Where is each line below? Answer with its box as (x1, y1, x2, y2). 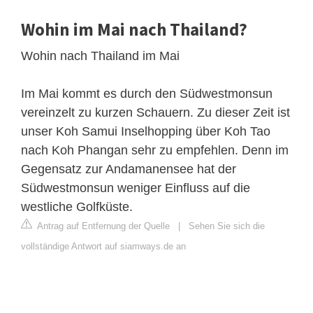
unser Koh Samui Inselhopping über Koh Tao (21, 124, 270, 139)
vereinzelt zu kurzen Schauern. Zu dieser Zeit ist (21, 105, 290, 120)
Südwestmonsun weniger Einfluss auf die (21, 181, 250, 196)
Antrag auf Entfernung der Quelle (35, 221, 170, 232)
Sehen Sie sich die (189, 221, 265, 232)
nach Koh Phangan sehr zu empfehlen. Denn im (21, 143, 289, 158)
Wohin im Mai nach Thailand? (21, 18, 247, 41)
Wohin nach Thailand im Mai (21, 49, 180, 64)
